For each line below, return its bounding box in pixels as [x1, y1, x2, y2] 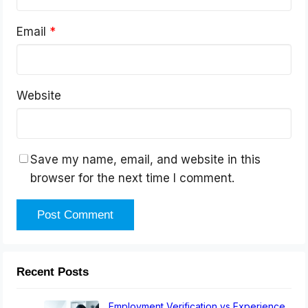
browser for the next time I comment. [30, 171, 235, 186]
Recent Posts [16, 265, 89, 279]
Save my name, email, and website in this [30, 153, 261, 167]
